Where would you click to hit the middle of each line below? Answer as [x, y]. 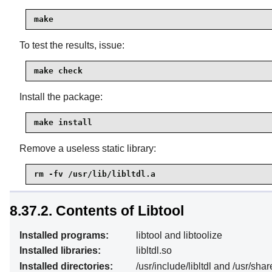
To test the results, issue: [72, 45]
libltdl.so [154, 251]
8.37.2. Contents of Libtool [97, 210]
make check [58, 71]
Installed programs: [64, 236]
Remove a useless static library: [88, 148]
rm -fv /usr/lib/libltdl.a [95, 174]
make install [63, 123]
